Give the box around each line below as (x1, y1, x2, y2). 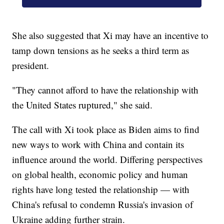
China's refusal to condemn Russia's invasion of (12, 198, 193, 211)
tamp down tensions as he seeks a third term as (12, 44, 189, 57)
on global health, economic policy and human (12, 168, 188, 181)
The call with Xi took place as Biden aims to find (12, 123, 200, 136)
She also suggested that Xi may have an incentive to (12, 29, 209, 42)
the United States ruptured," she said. (12, 98, 153, 111)
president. (12, 59, 49, 72)
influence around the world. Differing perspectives (12, 153, 203, 166)
